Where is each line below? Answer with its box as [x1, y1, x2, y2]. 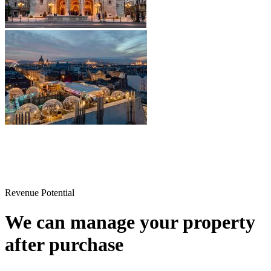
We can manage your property [5, 211, 255, 233]
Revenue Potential [5, 187, 74, 198]
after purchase [5, 233, 123, 256]
